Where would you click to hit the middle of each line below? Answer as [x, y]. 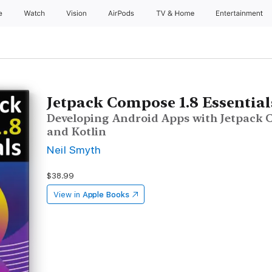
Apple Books [106, 195]
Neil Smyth [74, 150]
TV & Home [176, 13]
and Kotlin [77, 131]
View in [67, 195]
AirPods [122, 13]
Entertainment [241, 13]
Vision [77, 13]
